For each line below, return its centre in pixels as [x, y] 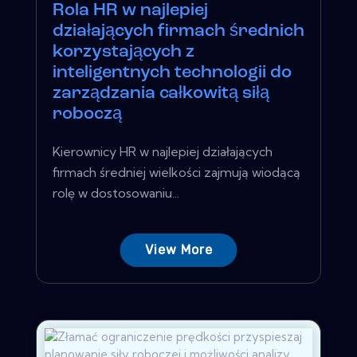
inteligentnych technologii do [172, 73]
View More [178, 249]
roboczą [87, 114]
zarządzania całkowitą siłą [161, 93]
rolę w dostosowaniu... [116, 192]
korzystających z [124, 52]
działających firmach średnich [178, 31]
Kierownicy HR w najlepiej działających [163, 151]
